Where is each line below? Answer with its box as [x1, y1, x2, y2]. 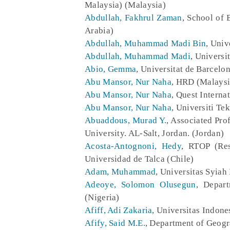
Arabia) [85, 25, 114, 35]
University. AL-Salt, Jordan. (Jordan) [85, 128, 224, 138]
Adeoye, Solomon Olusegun [85, 179, 196, 189]
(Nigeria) [85, 192, 120, 202]
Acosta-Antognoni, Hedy [85, 141, 182, 151]
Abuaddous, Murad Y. [85, 115, 167, 125]
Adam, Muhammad [85, 166, 156, 177]
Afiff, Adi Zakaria [85, 205, 152, 215]
